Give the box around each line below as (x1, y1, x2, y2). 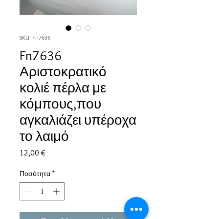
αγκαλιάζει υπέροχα (20, 111, 136, 129)
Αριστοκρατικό (20, 63, 107, 80)
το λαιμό (20, 128, 69, 145)
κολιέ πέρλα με (20, 79, 106, 96)
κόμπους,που (20, 95, 101, 112)
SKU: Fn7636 (20, 34, 50, 42)
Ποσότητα (20, 169, 50, 178)
